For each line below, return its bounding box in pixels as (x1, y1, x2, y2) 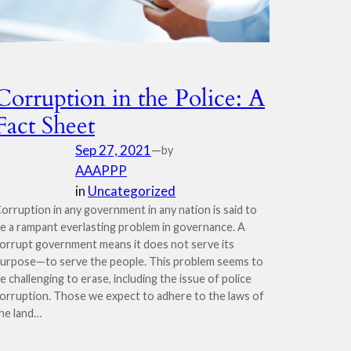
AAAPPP (75, 162, 127, 179)
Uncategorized (88, 183, 175, 199)
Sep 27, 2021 (75, 142, 151, 158)
